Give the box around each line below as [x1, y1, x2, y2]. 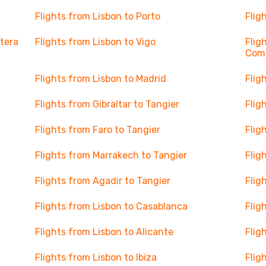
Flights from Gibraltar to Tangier [34, 99, 179, 110]
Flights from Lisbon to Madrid [34, 73, 166, 84]
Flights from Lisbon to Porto [34, 11, 160, 22]
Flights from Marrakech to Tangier [34, 150, 187, 161]
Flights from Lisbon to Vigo [34, 36, 156, 47]
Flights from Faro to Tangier [34, 124, 160, 135]
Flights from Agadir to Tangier [34, 175, 170, 186]
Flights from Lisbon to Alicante [34, 226, 173, 237]
